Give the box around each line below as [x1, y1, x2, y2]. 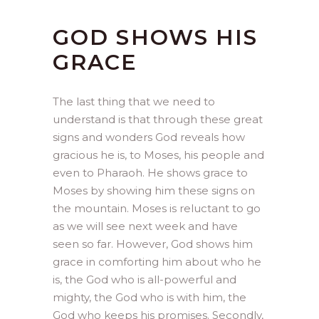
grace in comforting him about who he [53, 254, 261, 268]
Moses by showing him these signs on [53, 183, 255, 197]
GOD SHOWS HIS [53, 23, 258, 51]
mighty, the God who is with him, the [53, 290, 246, 304]
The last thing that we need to [53, 94, 215, 108]
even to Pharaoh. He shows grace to [53, 165, 248, 179]
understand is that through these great [53, 112, 263, 126]
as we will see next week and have [53, 219, 238, 233]
